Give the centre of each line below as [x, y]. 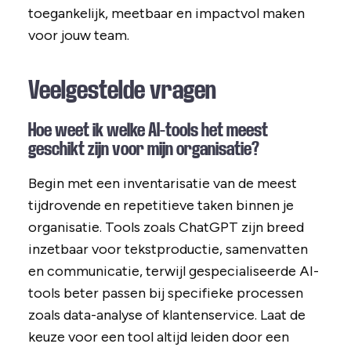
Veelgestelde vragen [122, 90]
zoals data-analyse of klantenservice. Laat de [166, 315]
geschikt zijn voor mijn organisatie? [143, 149]
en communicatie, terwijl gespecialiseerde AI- [173, 271]
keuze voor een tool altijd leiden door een [158, 337]
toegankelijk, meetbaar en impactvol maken [166, 14]
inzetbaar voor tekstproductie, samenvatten [168, 250]
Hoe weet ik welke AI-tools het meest [148, 130]
